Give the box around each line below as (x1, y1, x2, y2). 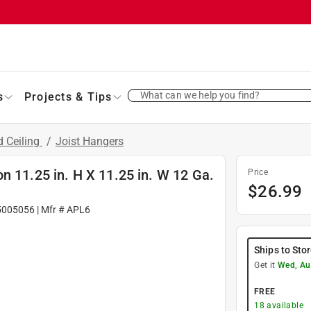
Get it (254, 260, 278, 270)
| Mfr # (34, 203, 67, 215)
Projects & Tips (24, 90, 112, 103)
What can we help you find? (140, 89, 260, 101)
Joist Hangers (56, 134, 124, 148)
